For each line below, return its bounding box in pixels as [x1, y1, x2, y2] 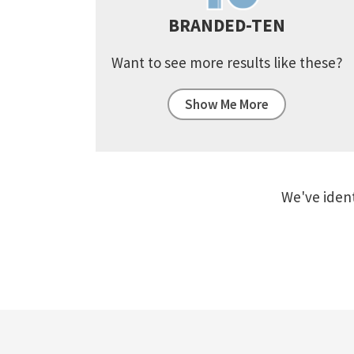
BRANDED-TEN [168, 14, 286, 37]
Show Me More [185, 96, 269, 114]
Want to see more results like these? [111, 53, 343, 73]
